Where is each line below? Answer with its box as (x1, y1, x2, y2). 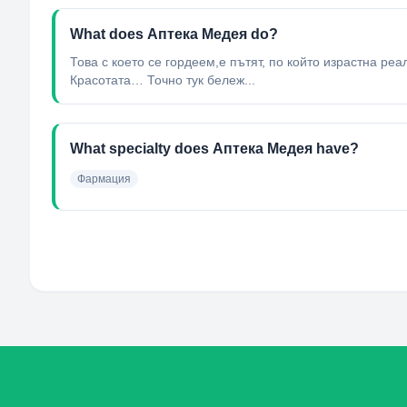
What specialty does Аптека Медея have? (70, 141, 359, 156)
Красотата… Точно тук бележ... (70, 73, 255, 87)
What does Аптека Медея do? (70, 26, 278, 42)
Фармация (77, 173, 131, 185)
